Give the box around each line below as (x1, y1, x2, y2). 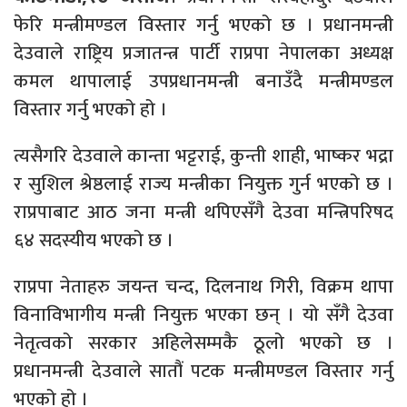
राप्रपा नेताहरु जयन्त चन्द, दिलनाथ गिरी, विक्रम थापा (14, 271, 393, 303)
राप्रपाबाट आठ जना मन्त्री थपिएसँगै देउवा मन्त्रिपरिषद (14, 196, 393, 229)
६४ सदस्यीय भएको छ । (14, 224, 174, 257)
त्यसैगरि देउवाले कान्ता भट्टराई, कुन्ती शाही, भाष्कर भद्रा (14, 140, 393, 173)
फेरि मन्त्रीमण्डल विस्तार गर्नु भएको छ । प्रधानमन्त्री (14, 9, 393, 42)
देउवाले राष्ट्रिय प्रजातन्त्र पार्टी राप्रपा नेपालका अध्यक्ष (14, 37, 393, 70)
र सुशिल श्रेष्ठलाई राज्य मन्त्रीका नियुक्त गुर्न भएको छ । (14, 168, 393, 201)
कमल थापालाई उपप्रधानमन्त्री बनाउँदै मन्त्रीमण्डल (14, 65, 393, 98)
